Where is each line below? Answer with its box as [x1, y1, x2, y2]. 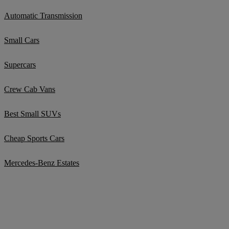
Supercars [4, 60, 36, 69]
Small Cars [4, 36, 39, 44]
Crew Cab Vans [4, 85, 55, 94]
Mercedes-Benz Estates [4, 158, 79, 167]
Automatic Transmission [4, 11, 82, 20]
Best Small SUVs [4, 109, 61, 118]
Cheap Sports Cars [4, 134, 64, 143]
